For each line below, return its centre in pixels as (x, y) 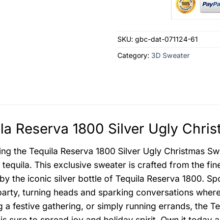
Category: (134, 55)
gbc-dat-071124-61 (166, 39)
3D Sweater (170, 55)
